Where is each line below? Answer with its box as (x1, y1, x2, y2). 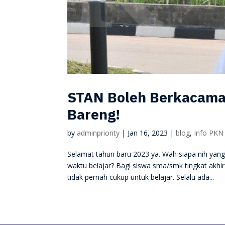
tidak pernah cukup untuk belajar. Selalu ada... (67, 172, 214, 182)
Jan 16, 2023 (128, 128, 168, 138)
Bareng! (67, 104, 121, 124)
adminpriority (77, 128, 120, 138)
